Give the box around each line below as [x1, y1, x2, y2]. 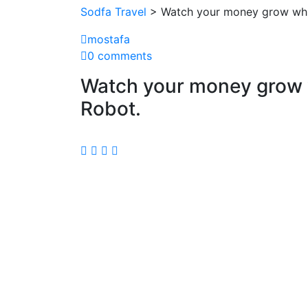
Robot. [80, 96, 141, 120]
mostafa [87, 32, 130, 46]
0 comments [87, 48, 152, 63]
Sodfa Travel [80, 4, 146, 19]
